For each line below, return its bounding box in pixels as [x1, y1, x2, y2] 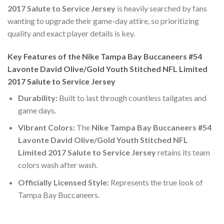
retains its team [155, 147, 210, 157]
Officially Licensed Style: [17, 177, 109, 187]
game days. [17, 105, 56, 115]
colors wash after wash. [17, 160, 97, 170]
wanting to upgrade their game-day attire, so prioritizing [7, 15, 199, 25]
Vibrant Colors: [17, 122, 75, 132]
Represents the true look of [108, 177, 203, 187]
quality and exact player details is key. [7, 28, 135, 38]
